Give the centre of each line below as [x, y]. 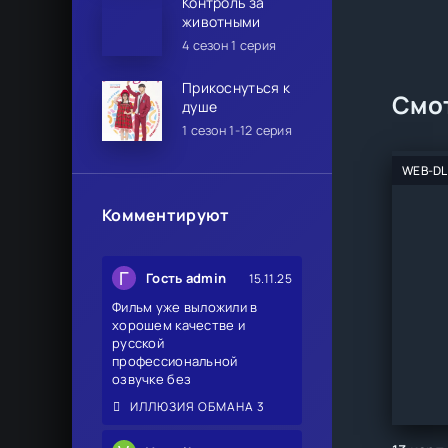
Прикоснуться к [236, 87]
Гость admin [186, 278]
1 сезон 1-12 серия [237, 130]
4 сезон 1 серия [229, 45]
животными [221, 21]
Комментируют [166, 215]
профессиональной [175, 361]
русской [138, 343]
